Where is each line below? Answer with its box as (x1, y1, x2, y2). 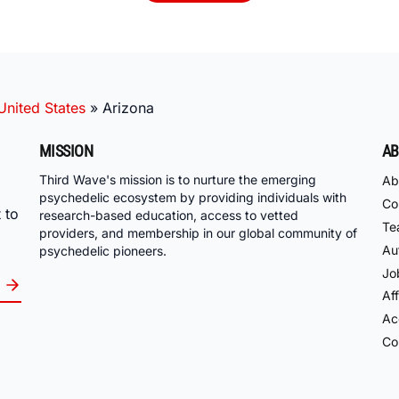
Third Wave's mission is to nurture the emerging (39, 172, 316, 188)
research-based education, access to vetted (39, 208, 298, 224)
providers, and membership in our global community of (39, 225, 357, 241)
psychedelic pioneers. (39, 243, 167, 259)
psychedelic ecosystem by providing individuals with (39, 190, 346, 206)
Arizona (102, 98, 154, 117)
